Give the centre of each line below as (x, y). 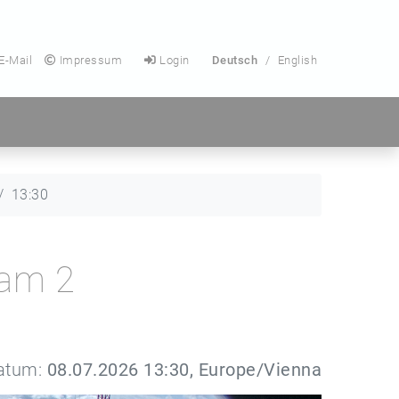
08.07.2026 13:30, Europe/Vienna (184, 370)
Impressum (89, 60)
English (297, 60)
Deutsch (234, 60)
